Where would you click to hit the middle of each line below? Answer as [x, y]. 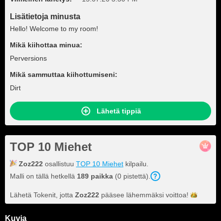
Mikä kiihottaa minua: [46, 45]
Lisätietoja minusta [45, 17]
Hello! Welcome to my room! [54, 29]
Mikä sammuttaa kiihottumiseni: [64, 74]
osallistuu [59, 164]
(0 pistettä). [132, 176]
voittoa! [177, 195]
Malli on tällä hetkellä [43, 176]
